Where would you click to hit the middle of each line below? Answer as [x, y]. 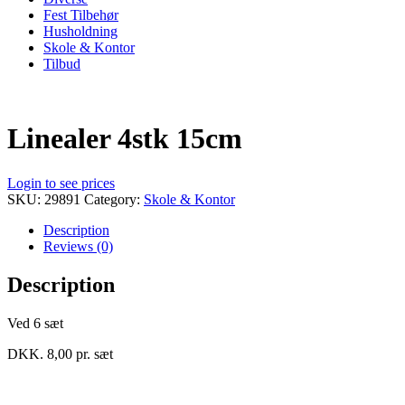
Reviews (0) [78, 246]
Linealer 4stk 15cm [125, 139]
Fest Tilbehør [81, 14]
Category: [114, 199]
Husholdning [80, 31]
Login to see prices [61, 183]
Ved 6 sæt [35, 323]
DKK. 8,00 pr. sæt [60, 353]
